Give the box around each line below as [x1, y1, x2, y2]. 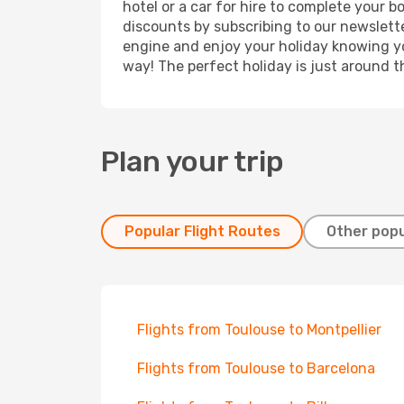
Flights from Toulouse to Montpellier [137, 321, 381, 338]
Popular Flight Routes [124, 223, 280, 240]
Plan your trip [101, 144, 284, 179]
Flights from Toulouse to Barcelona [137, 360, 375, 377]
